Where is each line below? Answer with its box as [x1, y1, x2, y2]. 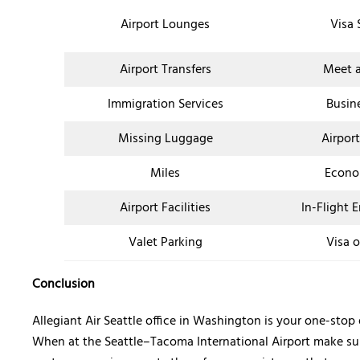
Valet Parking [128, 232, 202, 254]
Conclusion [32, 274, 98, 296]
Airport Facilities [120, 198, 211, 219]
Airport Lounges [121, 14, 210, 36]
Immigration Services [107, 94, 223, 116]
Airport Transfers [119, 59, 211, 81]
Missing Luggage [117, 129, 213, 150]
